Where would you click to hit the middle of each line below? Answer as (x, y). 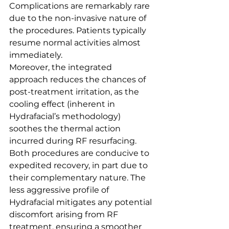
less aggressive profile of (60, 190)
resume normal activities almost (76, 43)
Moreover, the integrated (62, 67)
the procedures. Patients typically (79, 30)
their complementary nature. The (78, 178)
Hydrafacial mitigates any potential (82, 202)
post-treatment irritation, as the (75, 92)
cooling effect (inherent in (63, 104)
